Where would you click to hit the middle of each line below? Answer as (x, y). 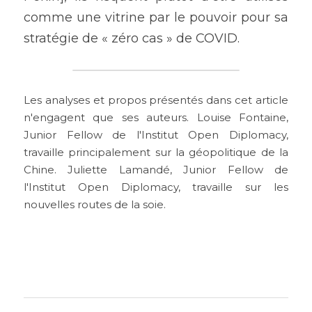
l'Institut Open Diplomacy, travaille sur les (156, 188)
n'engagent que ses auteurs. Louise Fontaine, (156, 118)
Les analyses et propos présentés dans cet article (156, 101)
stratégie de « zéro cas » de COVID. (132, 39)
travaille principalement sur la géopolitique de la (156, 153)
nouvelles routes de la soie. (95, 205)
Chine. (40, 170)
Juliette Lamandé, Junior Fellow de (178, 170)
